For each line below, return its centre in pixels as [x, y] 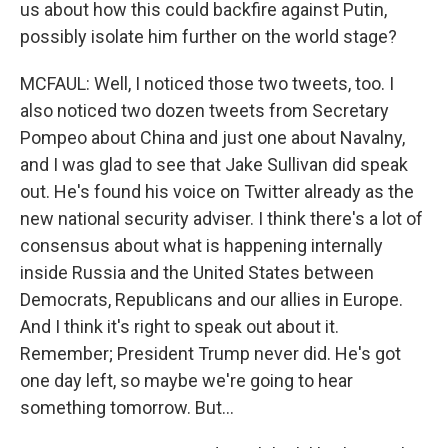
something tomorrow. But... [127, 407]
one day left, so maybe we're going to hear [186, 380]
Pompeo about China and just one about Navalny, [212, 137]
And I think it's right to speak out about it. [179, 326]
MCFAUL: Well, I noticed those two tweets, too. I [207, 83]
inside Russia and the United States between [197, 272]
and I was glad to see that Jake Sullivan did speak [214, 164]
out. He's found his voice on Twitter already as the [217, 191]
